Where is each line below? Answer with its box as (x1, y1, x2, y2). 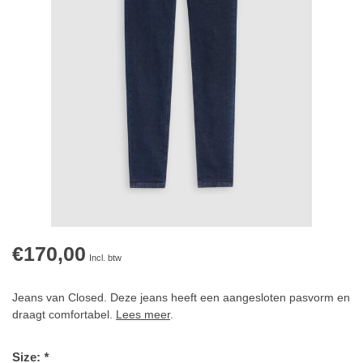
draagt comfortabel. (12, 308, 116, 322)
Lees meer (116, 308, 170, 322)
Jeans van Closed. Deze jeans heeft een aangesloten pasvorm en (12, 291, 350, 305)
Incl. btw (89, 253, 122, 263)
